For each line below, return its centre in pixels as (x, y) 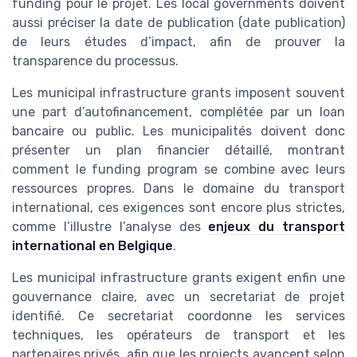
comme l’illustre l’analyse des (110, 227)
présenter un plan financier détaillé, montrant (178, 151)
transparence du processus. (95, 61)
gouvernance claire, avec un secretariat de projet (178, 297)
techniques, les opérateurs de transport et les (178, 335)
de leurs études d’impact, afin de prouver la (178, 42)
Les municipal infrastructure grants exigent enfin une (178, 278)
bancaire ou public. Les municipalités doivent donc (178, 131)
